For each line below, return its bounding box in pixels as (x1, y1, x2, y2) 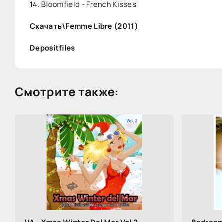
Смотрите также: (15, 83, 119, 100)
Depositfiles (30, 43, 75, 53)
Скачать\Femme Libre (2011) (30, 21, 138, 31)
